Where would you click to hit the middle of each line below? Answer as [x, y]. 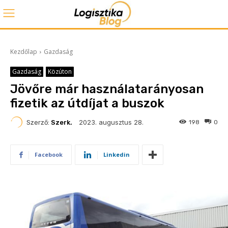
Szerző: [38, 122]
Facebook [49, 154]
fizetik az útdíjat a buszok [87, 103]
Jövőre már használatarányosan [107, 89]
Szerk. [62, 122]
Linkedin [117, 154]
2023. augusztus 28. [111, 122]
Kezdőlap [24, 52]
